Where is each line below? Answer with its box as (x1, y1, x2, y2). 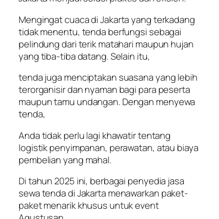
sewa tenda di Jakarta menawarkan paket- (19, 187, 189, 200)
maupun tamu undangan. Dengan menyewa (19, 95, 196, 109)
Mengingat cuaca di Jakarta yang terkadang (19, 13, 195, 26)
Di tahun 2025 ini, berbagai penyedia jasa (19, 175, 184, 188)
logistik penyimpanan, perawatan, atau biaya (19, 141, 198, 154)
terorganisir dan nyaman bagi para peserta (19, 83, 190, 96)
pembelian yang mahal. (19, 153, 111, 166)
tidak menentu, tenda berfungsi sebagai (19, 25, 182, 38)
